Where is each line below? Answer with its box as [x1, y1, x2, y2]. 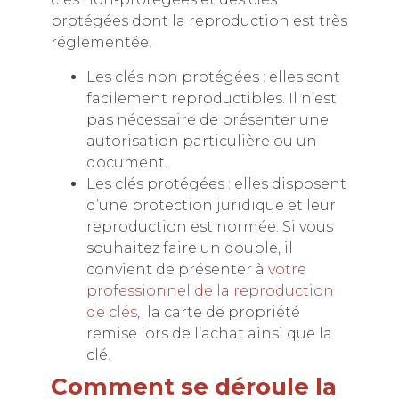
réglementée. [50, 34, 151, 52]
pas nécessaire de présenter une [85, 110, 329, 128]
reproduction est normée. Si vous [85, 217, 333, 235]
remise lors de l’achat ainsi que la [85, 324, 332, 342]
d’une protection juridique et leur [85, 196, 336, 214]
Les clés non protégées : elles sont [85, 68, 340, 85]
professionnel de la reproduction [85, 281, 334, 299]
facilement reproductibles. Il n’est [85, 89, 337, 107]
